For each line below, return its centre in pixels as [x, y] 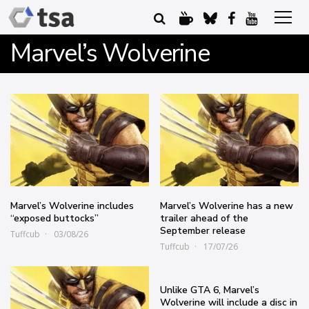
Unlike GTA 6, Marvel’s [210, 290]
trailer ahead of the [205, 218]
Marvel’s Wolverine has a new [227, 206]
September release [203, 230]
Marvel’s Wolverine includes [72, 206]
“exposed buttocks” [54, 218]
